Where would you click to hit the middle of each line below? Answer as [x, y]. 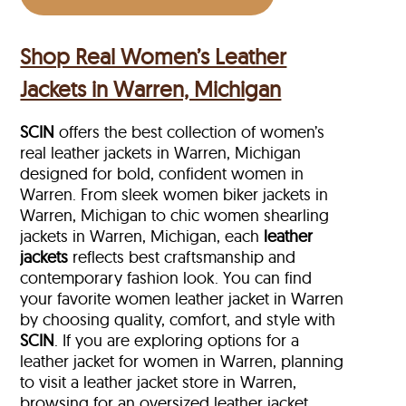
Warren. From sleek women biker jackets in [174, 195]
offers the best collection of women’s [190, 132]
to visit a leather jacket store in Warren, [159, 382]
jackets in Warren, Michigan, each [142, 237]
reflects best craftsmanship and [182, 257]
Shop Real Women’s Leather [154, 57]
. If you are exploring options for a [177, 341]
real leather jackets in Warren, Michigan [161, 153]
